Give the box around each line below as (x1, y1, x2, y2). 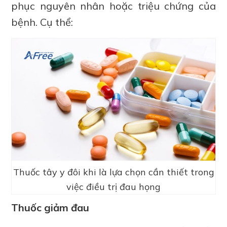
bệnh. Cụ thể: (11, 16, 73, 29)
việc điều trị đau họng (66, 180, 161, 193)
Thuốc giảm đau (11, 201, 90, 214)
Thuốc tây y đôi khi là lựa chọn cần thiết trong (13, 166, 214, 178)
